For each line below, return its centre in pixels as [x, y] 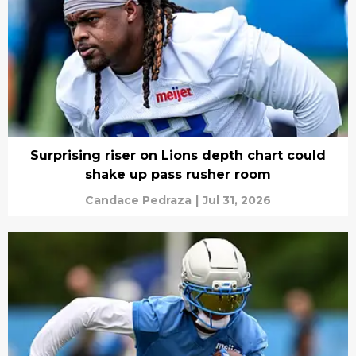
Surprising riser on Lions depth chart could [178, 156]
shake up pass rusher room [178, 175]
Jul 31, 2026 [237, 201]
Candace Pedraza [138, 201]
